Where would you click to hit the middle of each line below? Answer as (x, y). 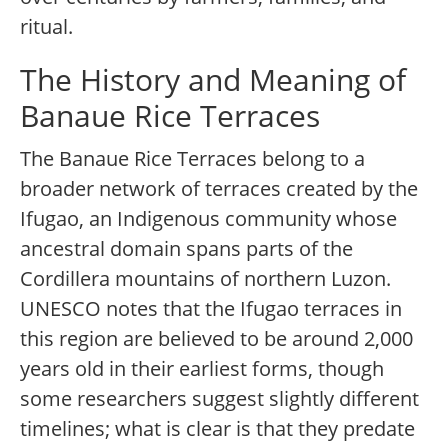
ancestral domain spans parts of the (186, 249)
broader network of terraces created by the (219, 189)
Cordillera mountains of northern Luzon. (205, 279)
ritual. (46, 27)
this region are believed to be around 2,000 (216, 339)
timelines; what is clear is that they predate (217, 429)
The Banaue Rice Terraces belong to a (192, 159)
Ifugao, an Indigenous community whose (208, 219)
